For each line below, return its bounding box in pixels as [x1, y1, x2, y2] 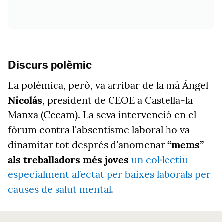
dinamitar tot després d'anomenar [8, 138, 167, 151]
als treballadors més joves [8, 153, 129, 166]
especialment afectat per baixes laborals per [8, 168, 211, 180]
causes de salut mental [8, 183, 111, 195]
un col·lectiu [131, 153, 188, 166]
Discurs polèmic [8, 58, 92, 71]
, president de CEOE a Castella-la [42, 94, 193, 106]
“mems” [167, 138, 204, 151]
